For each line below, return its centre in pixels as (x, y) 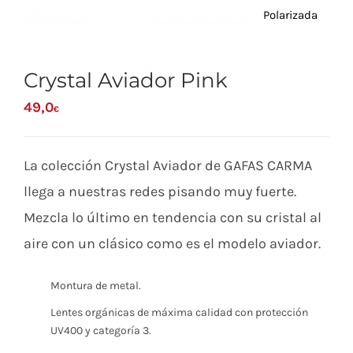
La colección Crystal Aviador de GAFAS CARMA (168, 165)
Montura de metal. (95, 286)
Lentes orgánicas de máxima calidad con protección (179, 313)
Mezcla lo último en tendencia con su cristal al (173, 217)
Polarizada (290, 15)
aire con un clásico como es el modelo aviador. (172, 243)
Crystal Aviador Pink (126, 80)
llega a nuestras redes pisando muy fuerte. (160, 191)
